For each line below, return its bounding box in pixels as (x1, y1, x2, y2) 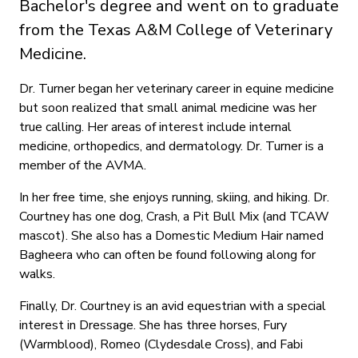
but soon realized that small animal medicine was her (19, 99, 316, 117)
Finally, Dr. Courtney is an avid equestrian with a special (19, 297, 326, 316)
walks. (19, 265, 55, 284)
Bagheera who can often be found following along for (19, 246, 316, 265)
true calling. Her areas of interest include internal (19, 118, 292, 137)
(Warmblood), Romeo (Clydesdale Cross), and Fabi (19, 336, 303, 354)
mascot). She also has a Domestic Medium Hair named (19, 227, 324, 245)
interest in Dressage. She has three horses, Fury (19, 316, 287, 335)
